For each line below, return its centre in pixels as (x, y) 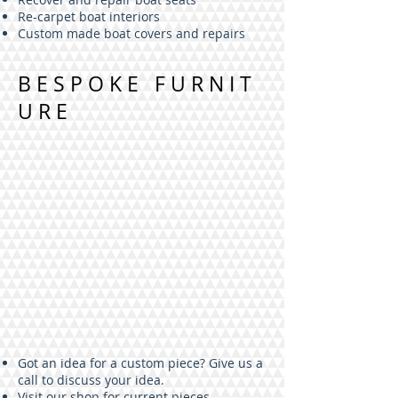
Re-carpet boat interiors (89, 16)
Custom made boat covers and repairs (131, 33)
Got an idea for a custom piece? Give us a (140, 363)
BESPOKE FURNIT (137, 84)
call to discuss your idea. (91, 380)
